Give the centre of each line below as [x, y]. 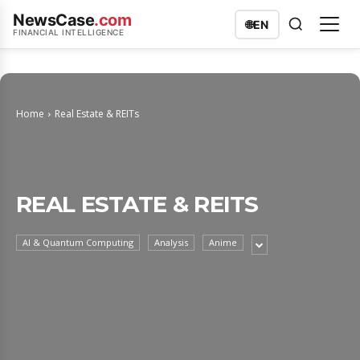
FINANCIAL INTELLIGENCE [68, 32]
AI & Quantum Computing [78, 242]
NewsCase [53, 20]
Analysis [171, 242]
